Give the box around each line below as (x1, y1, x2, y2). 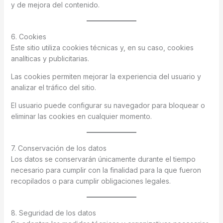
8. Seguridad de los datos (10, 209, 96, 217)
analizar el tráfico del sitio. (10, 83, 96, 92)
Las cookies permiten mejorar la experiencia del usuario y (10, 72, 201, 81)
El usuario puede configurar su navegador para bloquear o (10, 101, 205, 110)
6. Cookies (10, 32, 46, 41)
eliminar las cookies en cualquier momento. (10, 112, 152, 120)
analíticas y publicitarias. (10, 54, 89, 63)
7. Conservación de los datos (10, 144, 107, 152)
